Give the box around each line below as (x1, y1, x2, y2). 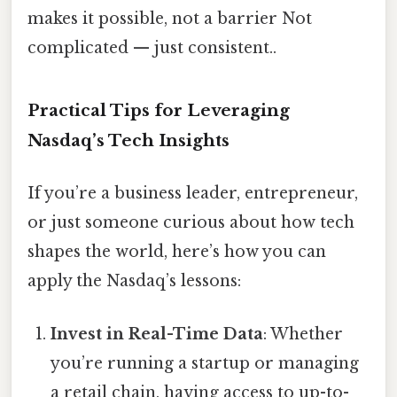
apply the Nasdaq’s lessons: (27, 271, 241, 292)
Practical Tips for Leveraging (27, 100, 290, 121)
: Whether (263, 323, 344, 344)
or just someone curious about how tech (27, 213, 354, 233)
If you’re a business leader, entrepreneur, (27, 183, 358, 204)
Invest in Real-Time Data (51, 323, 264, 344)
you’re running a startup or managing (51, 353, 360, 373)
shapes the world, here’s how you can (27, 242, 326, 262)
